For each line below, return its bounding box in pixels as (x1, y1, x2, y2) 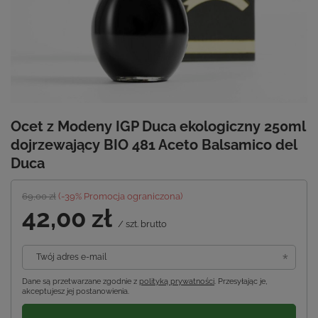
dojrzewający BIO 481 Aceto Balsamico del (11, 136, 297, 154)
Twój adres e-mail (36, 252, 106, 263)
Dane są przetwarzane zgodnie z (22, 277, 139, 287)
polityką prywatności (139, 277, 214, 287)
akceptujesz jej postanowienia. (22, 287, 129, 297)
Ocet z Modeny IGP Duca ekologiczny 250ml (11, 118, 305, 136)
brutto (138, 219, 167, 230)
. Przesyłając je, (214, 277, 267, 287)
